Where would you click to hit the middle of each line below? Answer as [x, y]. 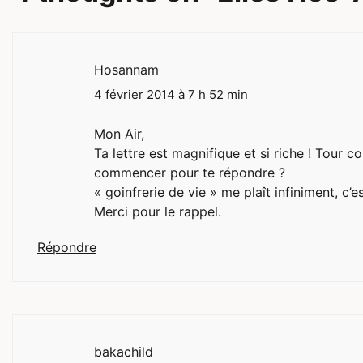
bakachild [124, 352]
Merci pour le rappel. [158, 212]
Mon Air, [119, 134]
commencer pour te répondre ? [190, 173]
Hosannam [126, 70]
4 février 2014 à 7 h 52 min [171, 95]
